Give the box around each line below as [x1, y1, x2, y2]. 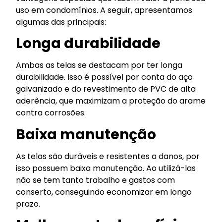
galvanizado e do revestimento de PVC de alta [16, 83, 196, 95]
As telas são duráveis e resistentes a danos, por [16, 150, 200, 162]
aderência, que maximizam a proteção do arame [16, 95, 206, 107]
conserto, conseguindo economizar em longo [16, 186, 192, 198]
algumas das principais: [16, 16, 107, 28]
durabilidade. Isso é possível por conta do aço [16, 71, 193, 83]
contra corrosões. [16, 107, 86, 119]
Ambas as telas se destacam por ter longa [16, 59, 183, 71]
